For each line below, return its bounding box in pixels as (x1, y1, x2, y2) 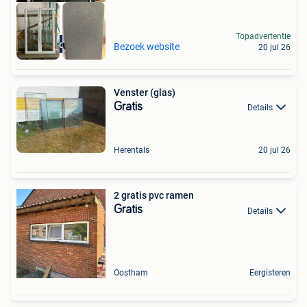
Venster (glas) (150, 86, 175, 98)
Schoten (43, 38, 79, 50)
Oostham (114, 268, 148, 278)
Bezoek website (114, 40, 180, 52)
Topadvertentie (236, 31, 291, 41)
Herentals (114, 145, 149, 156)
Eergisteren (249, 268, 291, 278)
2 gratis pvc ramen (114, 190, 194, 201)
